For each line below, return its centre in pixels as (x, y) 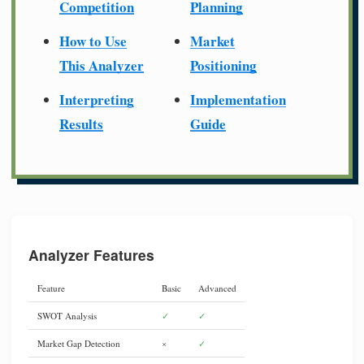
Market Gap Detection (78, 344)
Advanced (217, 288)
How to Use (93, 41)
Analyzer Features (91, 255)
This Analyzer (102, 65)
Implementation (238, 99)
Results (81, 123)
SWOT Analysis (67, 316)
